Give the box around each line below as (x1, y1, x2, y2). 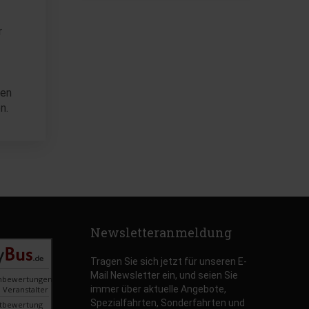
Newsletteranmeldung (90, 224, 232, 241)
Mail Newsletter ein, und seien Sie (90, 270, 238, 281)
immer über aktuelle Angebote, (90, 283, 226, 295)
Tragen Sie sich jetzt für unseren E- (90, 256, 247, 267)
